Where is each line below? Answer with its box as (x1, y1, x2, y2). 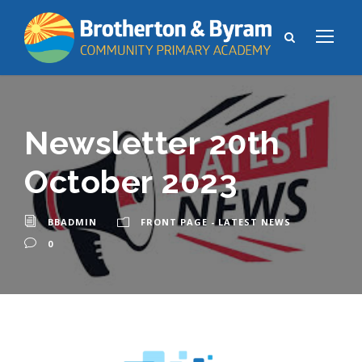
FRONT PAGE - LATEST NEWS (141, 215, 291, 228)
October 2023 (24, 162, 238, 200)
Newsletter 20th (24, 123, 280, 162)
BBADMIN (48, 215, 97, 228)
